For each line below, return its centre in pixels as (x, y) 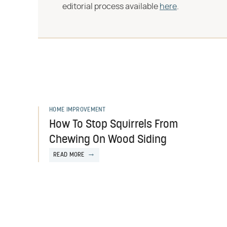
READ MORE (69, 155)
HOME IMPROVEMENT (77, 110)
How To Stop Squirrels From (113, 125)
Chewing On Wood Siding (108, 140)
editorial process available (111, 7)
